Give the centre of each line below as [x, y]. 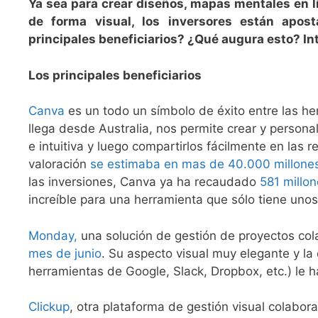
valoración [59, 164]
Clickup [49, 307]
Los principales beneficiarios [115, 75]
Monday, [53, 235]
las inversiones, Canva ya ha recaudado [144, 182]
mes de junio [65, 253]
